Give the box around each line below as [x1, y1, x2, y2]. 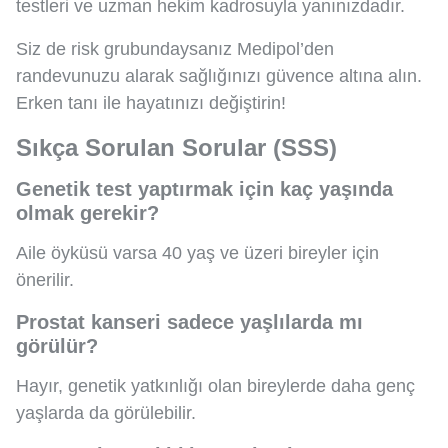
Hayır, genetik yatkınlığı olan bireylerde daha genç [16, 376, 415, 397]
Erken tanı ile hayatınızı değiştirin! [16, 93, 286, 114]
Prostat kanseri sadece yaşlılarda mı [16, 311, 363, 334]
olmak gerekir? [16, 202, 159, 225]
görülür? [16, 335, 98, 358]
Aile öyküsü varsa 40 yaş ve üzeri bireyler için [16, 243, 379, 264]
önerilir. [16, 270, 74, 291]
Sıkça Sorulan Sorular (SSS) [16, 134, 337, 162]
